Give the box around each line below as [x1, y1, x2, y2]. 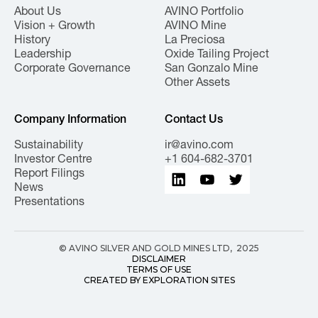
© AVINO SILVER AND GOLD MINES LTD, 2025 [59, 243, 259, 253]
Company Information [14, 111, 126, 126]
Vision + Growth [14, 18, 95, 32]
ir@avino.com [165, 137, 234, 151]
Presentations [14, 194, 84, 208]
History [14, 32, 50, 46]
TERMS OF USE [126, 264, 192, 275]
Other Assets [165, 75, 230, 89]
